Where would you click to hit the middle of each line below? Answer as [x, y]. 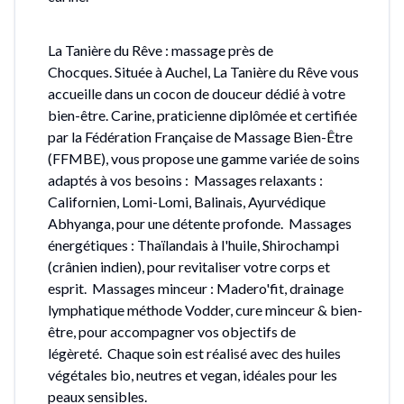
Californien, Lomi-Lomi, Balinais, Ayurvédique [187, 201]
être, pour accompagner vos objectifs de [172, 331]
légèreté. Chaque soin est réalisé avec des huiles [194, 353]
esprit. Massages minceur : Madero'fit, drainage [196, 288]
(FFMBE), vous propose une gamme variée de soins [204, 158]
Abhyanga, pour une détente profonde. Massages [200, 223]
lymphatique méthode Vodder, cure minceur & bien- [205, 309]
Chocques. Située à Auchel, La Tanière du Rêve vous [203, 71]
